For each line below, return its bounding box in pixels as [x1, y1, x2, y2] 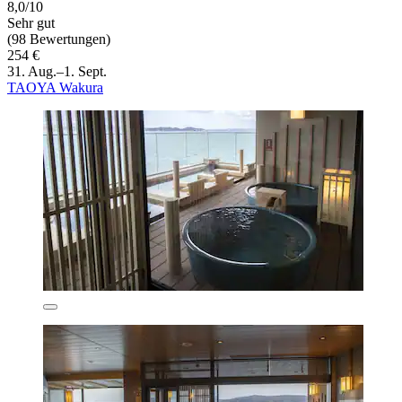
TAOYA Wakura [7, 79, 103, 95]
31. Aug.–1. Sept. [7, 63, 107, 79]
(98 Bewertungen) [7, 31, 110, 47]
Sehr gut [7, 14, 55, 31]
